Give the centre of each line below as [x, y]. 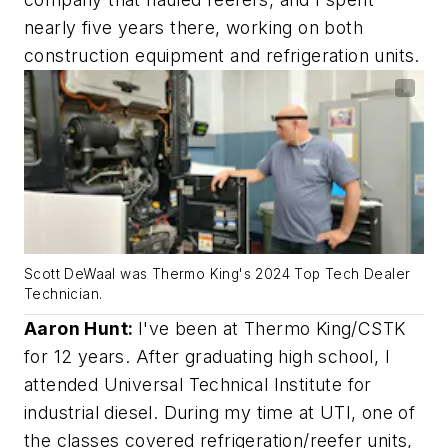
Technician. [63, 294]
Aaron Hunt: [81, 329]
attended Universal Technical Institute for [198, 385]
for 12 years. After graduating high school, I [207, 357]
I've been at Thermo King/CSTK [271, 329]
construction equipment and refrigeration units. [222, 56]
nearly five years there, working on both [193, 28]
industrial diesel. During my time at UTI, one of [220, 413]
